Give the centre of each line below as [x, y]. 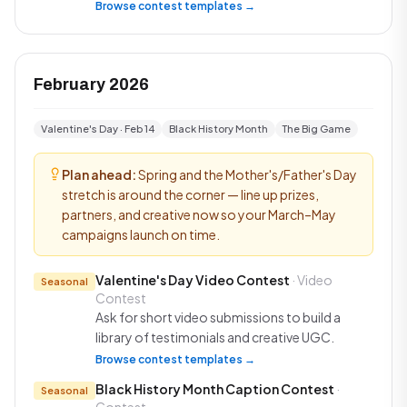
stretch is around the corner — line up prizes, [190, 194]
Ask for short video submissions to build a [218, 317]
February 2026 [91, 84]
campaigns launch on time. [141, 234]
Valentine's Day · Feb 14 [98, 129]
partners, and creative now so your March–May [199, 214]
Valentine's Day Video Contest [193, 280]
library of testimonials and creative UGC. [215, 337]
